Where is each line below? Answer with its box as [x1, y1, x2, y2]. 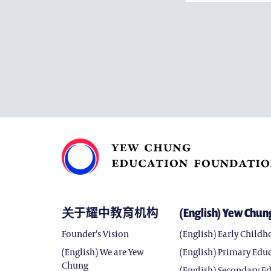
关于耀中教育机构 [62, 204, 158, 221]
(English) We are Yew [62, 246, 144, 258]
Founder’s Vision [62, 227, 129, 240]
